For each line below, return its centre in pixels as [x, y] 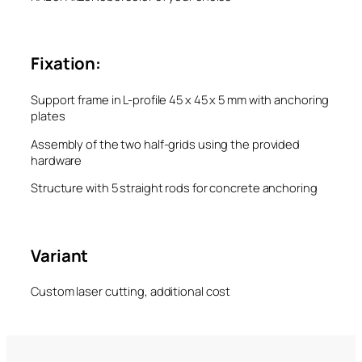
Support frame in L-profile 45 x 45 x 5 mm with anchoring [180, 99]
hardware [57, 160]
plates [48, 115]
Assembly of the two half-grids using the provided [166, 143]
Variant [60, 255]
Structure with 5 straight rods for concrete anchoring [174, 188]
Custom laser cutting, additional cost [131, 291]
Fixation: [67, 63]
